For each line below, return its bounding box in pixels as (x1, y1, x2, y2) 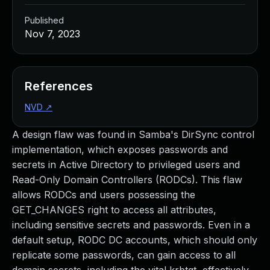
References (25, 79, 93, 93)
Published (25, 15, 64, 25)
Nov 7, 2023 (25, 28, 80, 40)
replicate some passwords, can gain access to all (12, 249, 236, 261)
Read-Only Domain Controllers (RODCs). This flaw (12, 174, 242, 186)
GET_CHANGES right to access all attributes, (12, 204, 216, 216)
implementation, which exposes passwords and (12, 143, 228, 155)
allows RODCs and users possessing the (12, 189, 195, 201)
